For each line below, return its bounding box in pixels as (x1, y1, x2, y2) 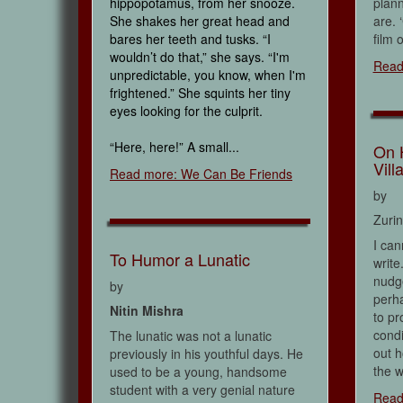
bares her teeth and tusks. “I (110, 30, 271, 49)
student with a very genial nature (110, 381, 295, 399)
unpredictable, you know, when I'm (110, 66, 306, 85)
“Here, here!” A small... (110, 138, 239, 157)
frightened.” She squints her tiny (110, 84, 291, 103)
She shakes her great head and (110, 12, 290, 31)
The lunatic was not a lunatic (110, 327, 272, 345)
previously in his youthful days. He (110, 345, 303, 363)
